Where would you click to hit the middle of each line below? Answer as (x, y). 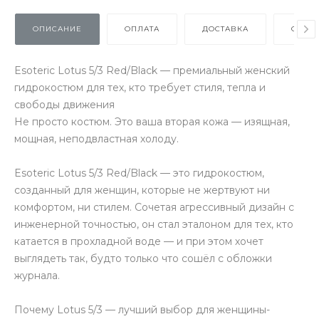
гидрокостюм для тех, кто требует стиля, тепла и (140, 88)
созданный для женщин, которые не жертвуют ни (142, 190)
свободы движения (64, 105)
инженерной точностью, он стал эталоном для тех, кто (154, 224)
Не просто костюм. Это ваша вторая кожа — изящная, (152, 122)
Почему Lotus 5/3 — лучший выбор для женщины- (142, 310)
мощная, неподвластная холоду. (96, 139)
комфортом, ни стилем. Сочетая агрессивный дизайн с (154, 207)
